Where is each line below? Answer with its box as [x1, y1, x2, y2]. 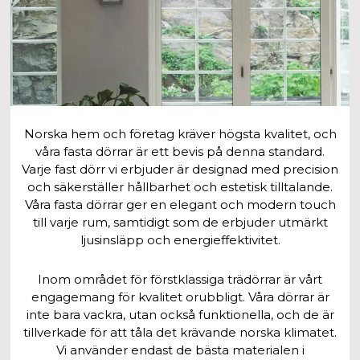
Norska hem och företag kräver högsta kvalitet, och [23, 125, 337, 141]
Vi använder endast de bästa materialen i [55, 342, 305, 358]
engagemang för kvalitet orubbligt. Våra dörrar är [31, 288, 329, 305]
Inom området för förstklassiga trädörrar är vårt [38, 271, 322, 287]
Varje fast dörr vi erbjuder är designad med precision [22, 161, 338, 177]
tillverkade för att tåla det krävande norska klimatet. [23, 324, 337, 340]
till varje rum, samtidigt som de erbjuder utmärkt [32, 214, 328, 230]
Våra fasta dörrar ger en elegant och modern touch [24, 196, 336, 212]
